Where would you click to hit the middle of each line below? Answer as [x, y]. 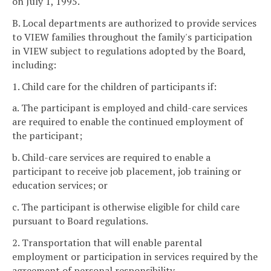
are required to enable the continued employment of [128, 122]
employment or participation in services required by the [135, 256]
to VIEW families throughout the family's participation [132, 37]
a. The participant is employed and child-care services [130, 108]
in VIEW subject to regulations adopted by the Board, [129, 51]
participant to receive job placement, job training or [127, 171]
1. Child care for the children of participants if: [114, 86]
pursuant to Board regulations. [80, 221]
